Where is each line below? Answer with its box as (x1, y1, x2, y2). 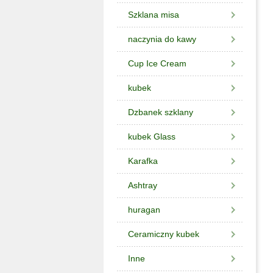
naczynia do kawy (128, 34, 196, 44)
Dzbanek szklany (128, 107, 193, 117)
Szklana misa (128, 10, 179, 19)
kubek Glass (128, 132, 175, 141)
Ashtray (128, 180, 157, 190)
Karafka (128, 156, 158, 166)
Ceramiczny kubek (128, 229, 199, 239)
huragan (128, 205, 160, 214)
